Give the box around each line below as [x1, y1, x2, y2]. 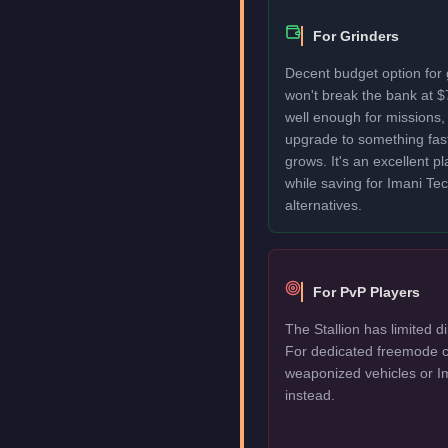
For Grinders [313, 28, 399, 44]
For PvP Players [313, 284, 420, 300]
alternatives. [285, 197, 362, 213]
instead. [285, 387, 335, 403]
